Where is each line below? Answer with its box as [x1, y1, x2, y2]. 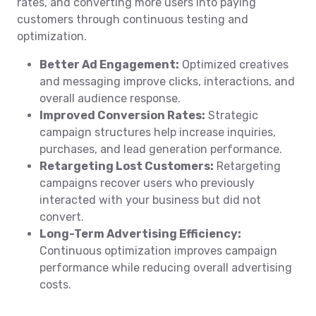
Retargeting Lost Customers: [39, 159, 214, 173]
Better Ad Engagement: [39, 58, 179, 71]
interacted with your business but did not [39, 193, 261, 207]
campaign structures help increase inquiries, [39, 126, 276, 139]
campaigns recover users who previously [39, 176, 255, 190]
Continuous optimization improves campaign [39, 244, 277, 257]
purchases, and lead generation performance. [39, 142, 282, 156]
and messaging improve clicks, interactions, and [39, 75, 295, 88]
